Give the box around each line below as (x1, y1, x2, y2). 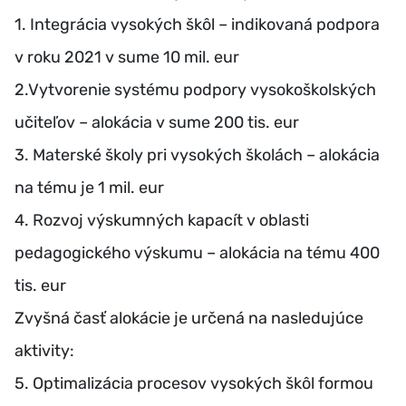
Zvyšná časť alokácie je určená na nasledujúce (14, 308, 363, 329)
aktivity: (14, 341, 74, 362)
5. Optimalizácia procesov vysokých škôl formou (14, 373, 373, 394)
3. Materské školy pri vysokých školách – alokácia (14, 145, 380, 166)
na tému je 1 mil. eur (14, 178, 164, 198)
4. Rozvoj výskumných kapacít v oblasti (14, 210, 309, 231)
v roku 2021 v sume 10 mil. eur (14, 47, 239, 68)
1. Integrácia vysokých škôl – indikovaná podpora (14, 14, 380, 35)
